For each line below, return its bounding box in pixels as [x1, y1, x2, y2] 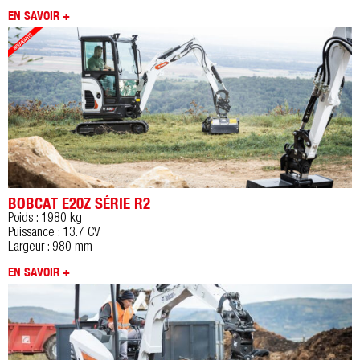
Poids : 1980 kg [8, 212, 82, 226]
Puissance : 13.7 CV [8, 227, 100, 240]
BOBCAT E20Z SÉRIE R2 [8, 194, 150, 212]
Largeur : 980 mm [8, 241, 92, 255]
